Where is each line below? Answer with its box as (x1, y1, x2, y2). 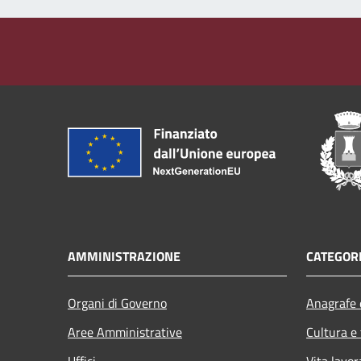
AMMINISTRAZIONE (68, 246, 180, 266)
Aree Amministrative (68, 322, 182, 342)
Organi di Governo (68, 293, 167, 313)
